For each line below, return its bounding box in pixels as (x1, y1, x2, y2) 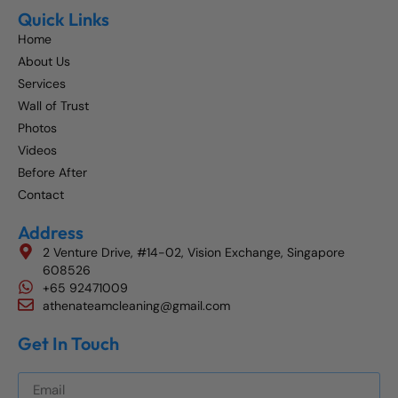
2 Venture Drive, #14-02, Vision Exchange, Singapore (42, 244, 345, 261)
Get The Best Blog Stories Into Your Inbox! (18, 355, 254, 372)
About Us (18, 53, 70, 70)
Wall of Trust (18, 98, 89, 115)
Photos (18, 120, 57, 137)
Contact (18, 187, 64, 203)
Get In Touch (18, 332, 119, 355)
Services (18, 76, 66, 92)
